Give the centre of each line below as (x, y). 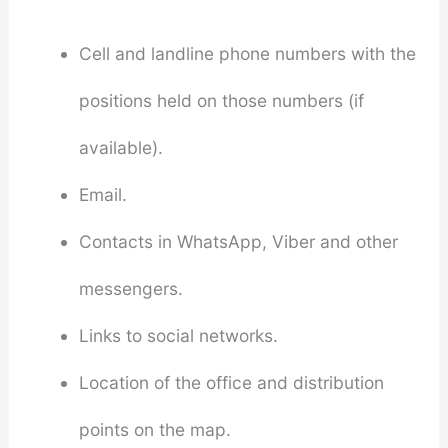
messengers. (130, 288)
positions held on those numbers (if (221, 100)
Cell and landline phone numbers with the (247, 53)
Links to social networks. (178, 335)
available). (120, 147)
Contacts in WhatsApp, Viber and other (238, 241)
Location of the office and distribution (231, 382)
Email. (102, 194)
